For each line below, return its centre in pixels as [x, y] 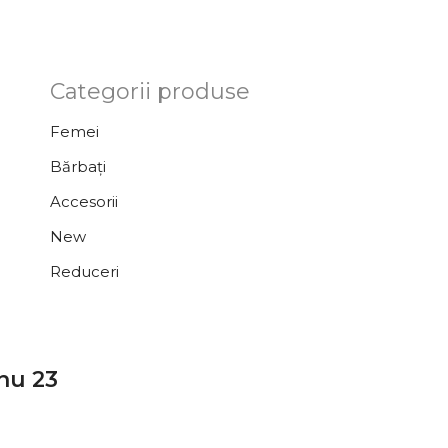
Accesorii [83, 201]
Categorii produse [149, 91]
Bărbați [77, 166]
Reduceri [84, 271]
